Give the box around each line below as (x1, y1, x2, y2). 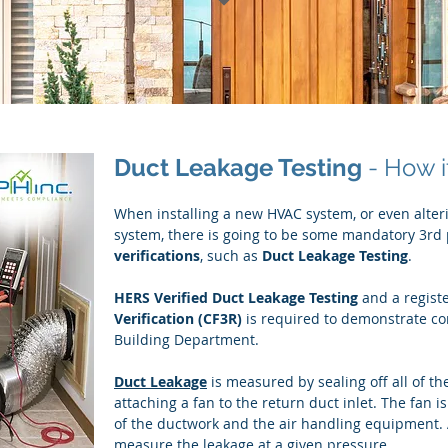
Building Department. (114, 330, 259, 349)
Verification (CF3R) (114, 309, 242, 328)
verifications (114, 246, 200, 265)
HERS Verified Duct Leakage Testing (114, 288, 358, 307)
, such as (200, 246, 262, 265)
